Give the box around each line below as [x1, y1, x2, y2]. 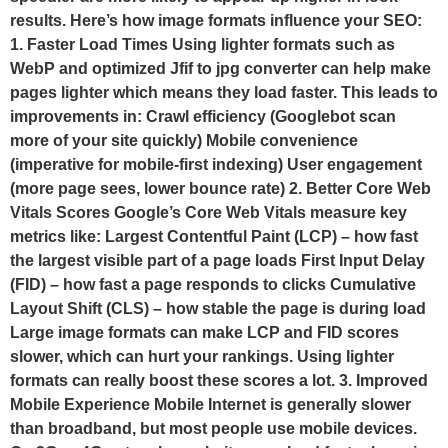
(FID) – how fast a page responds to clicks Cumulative [10, 276, 416, 294]
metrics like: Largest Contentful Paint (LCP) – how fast [10, 228, 418, 246]
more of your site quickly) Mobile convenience [10, 132, 358, 150]
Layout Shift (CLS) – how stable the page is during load [10, 300, 426, 318]
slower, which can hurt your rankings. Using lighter [10, 348, 394, 366]
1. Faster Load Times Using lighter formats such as [10, 36, 395, 54]
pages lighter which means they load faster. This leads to [10, 84, 438, 102]
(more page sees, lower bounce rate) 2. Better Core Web [10, 180, 431, 198]
